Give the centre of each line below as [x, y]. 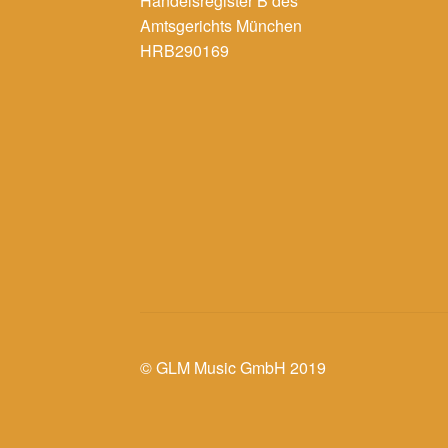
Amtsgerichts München [221, 25]
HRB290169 [185, 50]
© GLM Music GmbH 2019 [233, 367]
